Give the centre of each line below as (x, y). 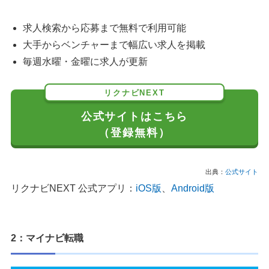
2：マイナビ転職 (47, 238)
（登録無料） (134, 133)
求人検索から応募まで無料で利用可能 (104, 28)
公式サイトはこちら (134, 116)
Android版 (193, 189)
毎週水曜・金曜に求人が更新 (85, 62)
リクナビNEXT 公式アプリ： (73, 189)
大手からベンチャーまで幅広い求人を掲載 (114, 45)
